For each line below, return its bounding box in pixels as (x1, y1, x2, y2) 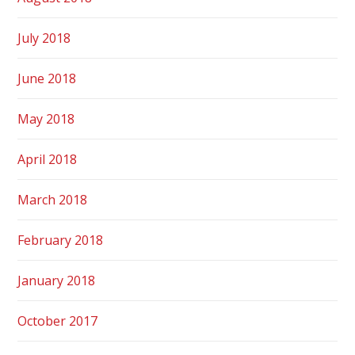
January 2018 (17, 271, 96, 289)
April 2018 (17, 150, 78, 168)
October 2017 (17, 311, 98, 330)
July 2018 (17, 29, 71, 47)
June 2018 (17, 69, 77, 87)
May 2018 (17, 109, 75, 128)
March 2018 (17, 190, 88, 208)
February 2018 (17, 231, 104, 249)
